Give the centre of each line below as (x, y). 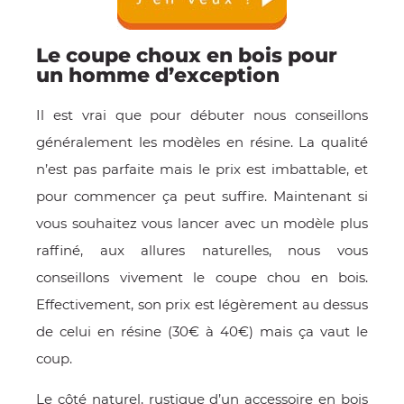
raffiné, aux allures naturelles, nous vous (202, 250)
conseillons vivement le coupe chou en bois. (202, 277)
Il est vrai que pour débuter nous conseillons (202, 115)
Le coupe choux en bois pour (187, 55)
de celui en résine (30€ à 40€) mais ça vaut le (202, 331)
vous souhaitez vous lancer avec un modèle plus (202, 223)
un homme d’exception (158, 75)
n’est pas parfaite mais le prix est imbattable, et (202, 169)
